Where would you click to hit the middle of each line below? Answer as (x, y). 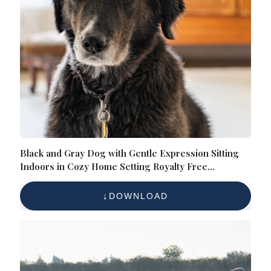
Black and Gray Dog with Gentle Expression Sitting (130, 153)
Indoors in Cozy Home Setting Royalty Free (114, 167)
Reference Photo (57, 180)
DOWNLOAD (139, 196)
